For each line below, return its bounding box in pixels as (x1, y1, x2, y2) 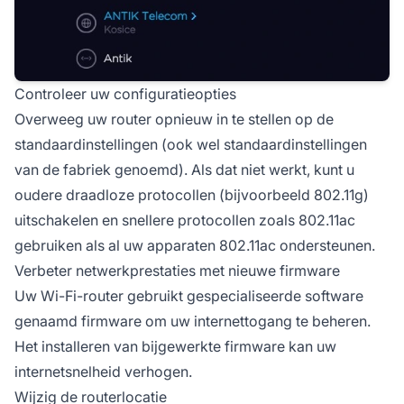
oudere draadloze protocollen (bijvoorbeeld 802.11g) (14, 186, 369, 205)
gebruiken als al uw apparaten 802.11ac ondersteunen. (14, 236, 375, 255)
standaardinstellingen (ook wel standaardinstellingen (14, 135, 367, 154)
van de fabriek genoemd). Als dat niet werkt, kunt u (14, 161, 354, 179)
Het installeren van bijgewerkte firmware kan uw (14, 337, 336, 356)
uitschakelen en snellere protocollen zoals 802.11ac (14, 211, 355, 230)
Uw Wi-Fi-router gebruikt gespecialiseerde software (14, 287, 363, 306)
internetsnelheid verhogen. (14, 363, 192, 381)
